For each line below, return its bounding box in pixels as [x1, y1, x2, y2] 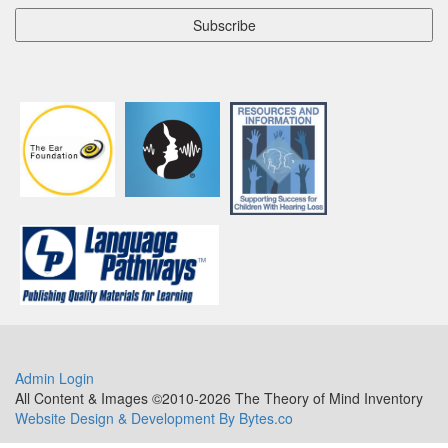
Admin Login [15, 368, 94, 388]
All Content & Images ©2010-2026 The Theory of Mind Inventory [15, 388, 423, 408]
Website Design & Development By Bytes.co [15, 408, 293, 428]
